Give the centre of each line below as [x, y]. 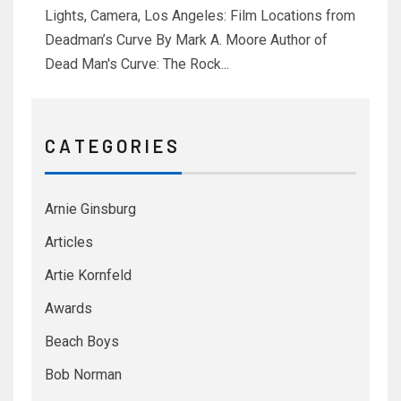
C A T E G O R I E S [111, 146]
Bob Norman [83, 375]
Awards [68, 309]
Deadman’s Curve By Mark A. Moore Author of [186, 40]
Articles [69, 243]
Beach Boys [82, 342]
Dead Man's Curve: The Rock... [137, 64]
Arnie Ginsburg [90, 209]
